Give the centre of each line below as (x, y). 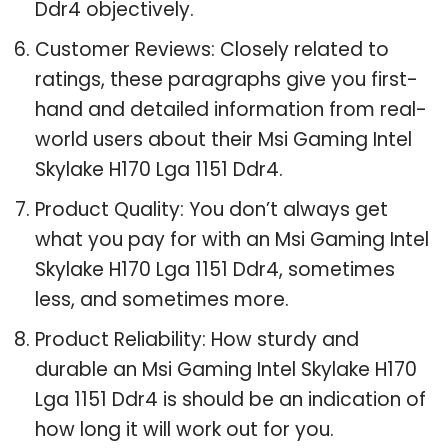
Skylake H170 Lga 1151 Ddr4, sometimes (215, 269)
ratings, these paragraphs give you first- (226, 79)
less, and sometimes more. (162, 299)
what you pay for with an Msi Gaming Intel (232, 239)
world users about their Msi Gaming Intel (223, 139)
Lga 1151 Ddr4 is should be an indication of (230, 399)
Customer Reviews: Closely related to (212, 49)
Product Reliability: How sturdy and (197, 339)
